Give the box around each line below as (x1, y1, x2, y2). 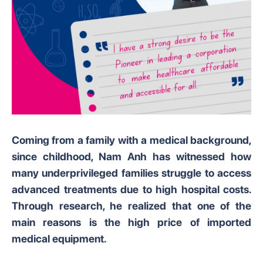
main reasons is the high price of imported (12, 216, 251, 228)
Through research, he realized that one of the (12, 200, 251, 212)
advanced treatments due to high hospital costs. (12, 183, 251, 195)
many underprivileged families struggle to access (12, 167, 251, 179)
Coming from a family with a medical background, (12, 134, 251, 146)
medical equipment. (12, 232, 106, 245)
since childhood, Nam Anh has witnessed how (12, 150, 251, 163)
